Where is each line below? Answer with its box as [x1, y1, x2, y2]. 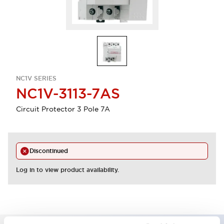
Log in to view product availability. [16, 166, 119, 174]
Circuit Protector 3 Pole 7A [16, 104, 110, 113]
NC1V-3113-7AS [16, 84, 120, 102]
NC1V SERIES [16, 74, 56, 82]
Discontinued [29, 147, 68, 155]
